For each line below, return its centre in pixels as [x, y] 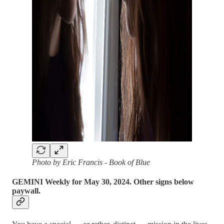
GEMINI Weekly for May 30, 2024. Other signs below [103, 182]
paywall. [26, 191]
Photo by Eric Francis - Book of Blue [91, 162]
